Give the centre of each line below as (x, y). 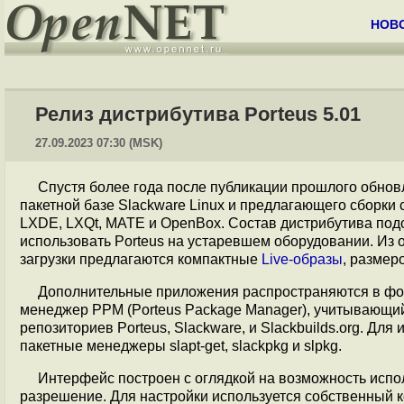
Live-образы (302, 259)
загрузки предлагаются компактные (141, 259)
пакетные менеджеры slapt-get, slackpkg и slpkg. (181, 346)
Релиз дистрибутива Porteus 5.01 (198, 114)
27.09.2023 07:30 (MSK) (99, 143)
